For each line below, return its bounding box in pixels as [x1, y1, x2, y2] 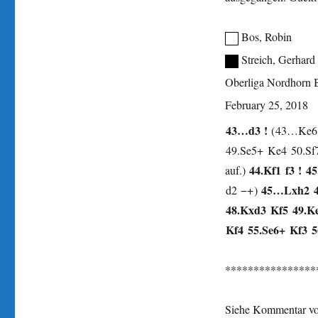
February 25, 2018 [224, 97, 308, 112]
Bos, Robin [241, 28, 292, 44]
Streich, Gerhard [241, 51, 316, 67]
